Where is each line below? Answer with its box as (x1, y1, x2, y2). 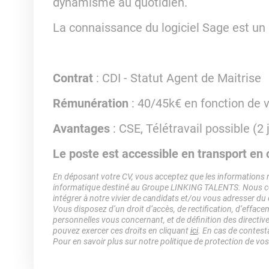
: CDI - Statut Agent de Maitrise (95, 71, 261, 85)
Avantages (52, 121, 113, 136)
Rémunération (52, 96, 131, 110)
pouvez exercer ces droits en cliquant (52, 226, 190, 235)
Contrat (52, 71, 96, 85)
